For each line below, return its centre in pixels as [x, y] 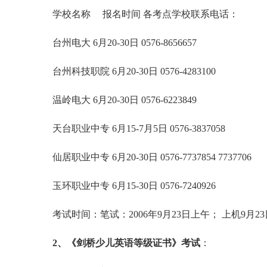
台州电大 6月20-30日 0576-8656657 [120, 43]
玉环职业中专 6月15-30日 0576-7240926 [129, 186]
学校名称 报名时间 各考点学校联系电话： [141, 14]
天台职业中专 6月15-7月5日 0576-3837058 [134, 128]
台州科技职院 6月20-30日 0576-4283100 [129, 71]
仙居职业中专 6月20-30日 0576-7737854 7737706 [147, 157]
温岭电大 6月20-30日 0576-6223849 [120, 100]
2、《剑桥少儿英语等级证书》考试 [125, 243]
